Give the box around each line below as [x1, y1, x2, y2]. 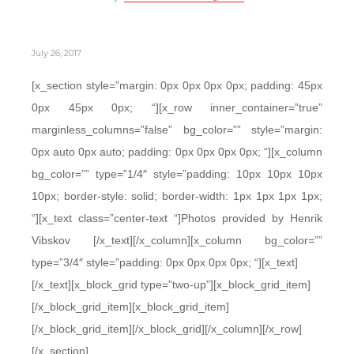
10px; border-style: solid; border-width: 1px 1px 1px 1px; [32, 190, 322, 202]
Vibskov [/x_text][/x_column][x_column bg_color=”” [32, 234, 322, 247]
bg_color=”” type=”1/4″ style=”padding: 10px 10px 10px [32, 168, 322, 180]
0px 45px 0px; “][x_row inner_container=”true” [32, 101, 322, 114]
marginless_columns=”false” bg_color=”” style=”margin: [32, 123, 322, 136]
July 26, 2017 [32, 47, 81, 58]
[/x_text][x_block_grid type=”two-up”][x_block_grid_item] [32, 278, 311, 291]
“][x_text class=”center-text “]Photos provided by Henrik [32, 212, 322, 224]
